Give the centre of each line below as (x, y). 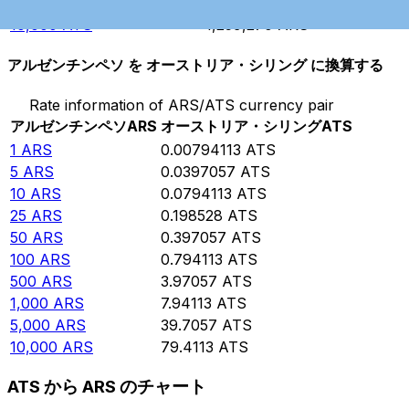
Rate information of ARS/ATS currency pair (181, 105)
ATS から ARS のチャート (107, 387)
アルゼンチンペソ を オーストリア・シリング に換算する (195, 65)
